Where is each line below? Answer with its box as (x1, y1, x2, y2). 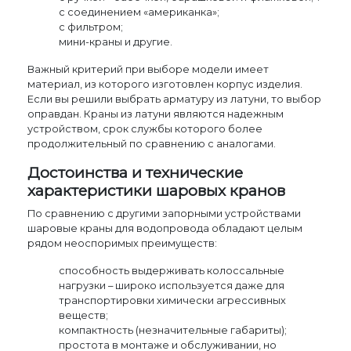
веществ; (59, 309, 109, 321)
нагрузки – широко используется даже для (59, 279, 285, 291)
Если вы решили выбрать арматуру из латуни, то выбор (27, 92, 322, 105)
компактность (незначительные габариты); (59, 324, 288, 336)
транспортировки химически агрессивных (59, 294, 287, 306)
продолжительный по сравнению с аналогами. (27, 137, 277, 150)
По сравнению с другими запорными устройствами (27, 207, 302, 219)
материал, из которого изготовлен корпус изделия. (27, 78, 303, 90)
